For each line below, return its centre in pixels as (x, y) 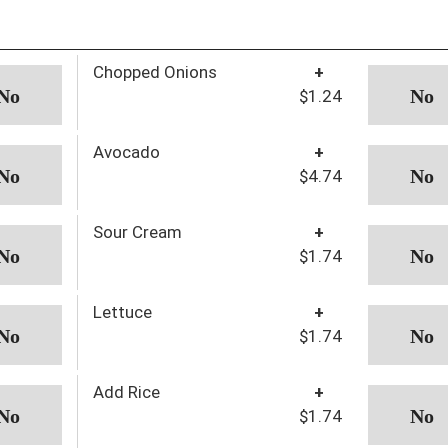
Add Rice (126, 391)
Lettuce (122, 311)
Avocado (126, 151)
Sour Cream (137, 231)
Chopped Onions (154, 71)
